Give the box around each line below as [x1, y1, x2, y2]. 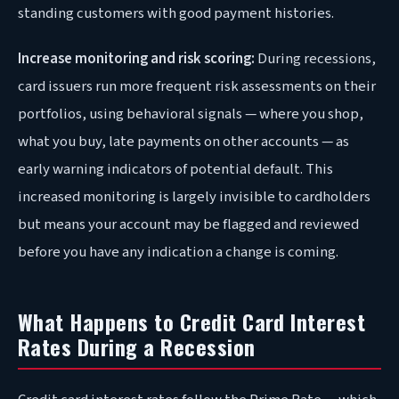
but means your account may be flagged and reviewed [18, 214, 359, 236]
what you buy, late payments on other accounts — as [18, 131, 349, 153]
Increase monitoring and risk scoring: [18, 48, 255, 70]
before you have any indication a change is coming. [18, 241, 338, 264]
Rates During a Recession [18, 330, 256, 363]
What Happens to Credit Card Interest [18, 305, 366, 338]
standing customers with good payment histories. [18, 2, 334, 24]
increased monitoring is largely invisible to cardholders [18, 186, 370, 208]
